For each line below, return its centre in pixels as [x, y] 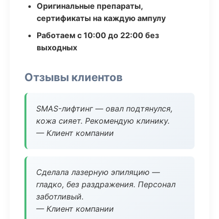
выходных [57, 47]
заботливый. [60, 197]
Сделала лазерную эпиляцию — [98, 172]
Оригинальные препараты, [90, 6]
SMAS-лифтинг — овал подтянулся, [104, 109]
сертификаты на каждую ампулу [101, 18]
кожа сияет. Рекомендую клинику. [103, 121]
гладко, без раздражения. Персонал [106, 184]
